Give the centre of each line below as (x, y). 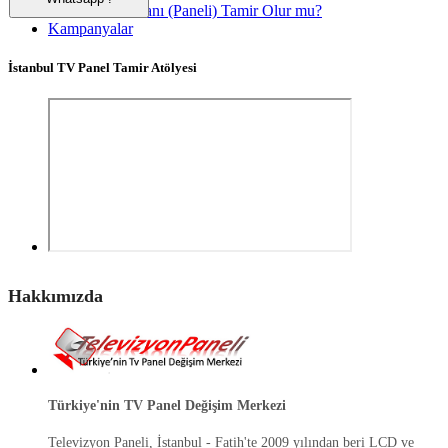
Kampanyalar (90, 28)
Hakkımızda (55, 296)
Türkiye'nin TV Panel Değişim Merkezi (167, 406)
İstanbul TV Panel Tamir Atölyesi (102, 68)
